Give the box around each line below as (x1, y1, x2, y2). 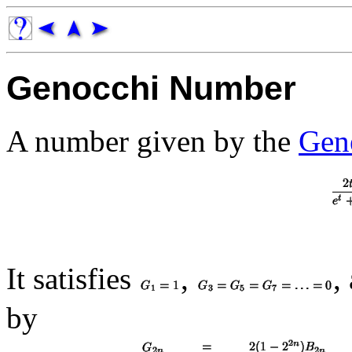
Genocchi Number (6, 68, 296, 107)
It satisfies (6, 261, 139, 295)
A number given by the (6, 123, 299, 158)
